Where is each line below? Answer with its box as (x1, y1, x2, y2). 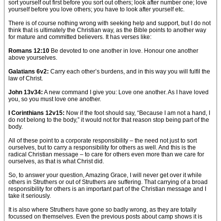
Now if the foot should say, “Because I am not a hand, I (65, 110, 210, 116)
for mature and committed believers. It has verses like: (8, 34, 151, 40)
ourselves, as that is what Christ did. (8, 158, 104, 165)
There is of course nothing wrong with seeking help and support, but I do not (8, 20, 211, 27)
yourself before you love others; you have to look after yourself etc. (8, 6, 184, 13)
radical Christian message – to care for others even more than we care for (8, 151, 204, 158)
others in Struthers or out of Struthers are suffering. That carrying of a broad (8, 179, 208, 185)
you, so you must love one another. (8, 96, 101, 103)
